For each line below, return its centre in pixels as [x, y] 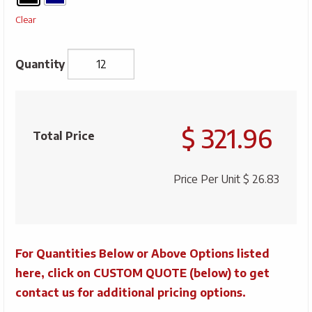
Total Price [64, 136]
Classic [28, 116]
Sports [29, 151]
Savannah [35, 99]
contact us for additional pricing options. [131, 293]
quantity [33, 186]
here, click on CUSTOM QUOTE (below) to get [142, 273]
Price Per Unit [208, 179]
